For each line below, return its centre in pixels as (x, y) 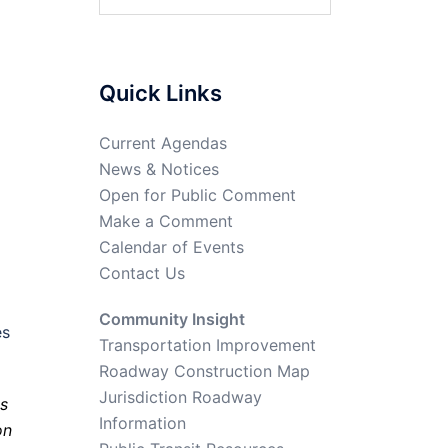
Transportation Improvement (207, 345)
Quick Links (160, 93)
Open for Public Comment (197, 195)
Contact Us (141, 273)
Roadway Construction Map (204, 371)
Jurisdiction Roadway (180, 397)
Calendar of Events (171, 247)
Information (142, 423)
